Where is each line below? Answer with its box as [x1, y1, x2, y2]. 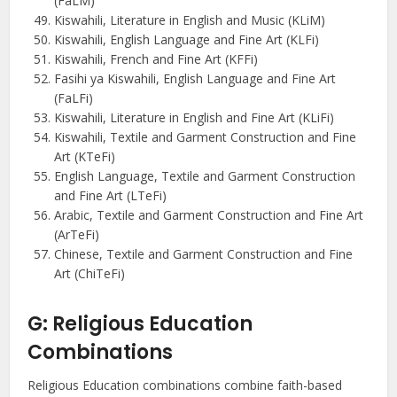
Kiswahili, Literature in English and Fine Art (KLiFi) [54, 109, 335, 127]
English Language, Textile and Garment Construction [54, 167, 356, 185]
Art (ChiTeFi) [54, 265, 126, 283]
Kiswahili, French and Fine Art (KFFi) [54, 51, 259, 68]
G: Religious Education [27, 310, 253, 339]
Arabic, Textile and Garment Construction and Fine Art [54, 206, 364, 224]
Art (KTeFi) [54, 148, 116, 166]
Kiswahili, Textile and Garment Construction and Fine [54, 128, 357, 146]
